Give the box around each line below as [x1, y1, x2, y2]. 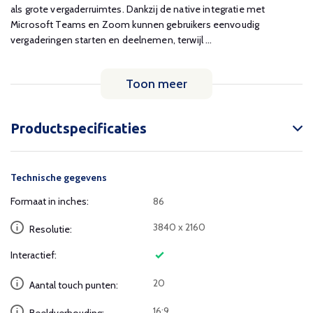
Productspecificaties [10, 120, 147, 136]
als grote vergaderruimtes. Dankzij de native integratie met [10, 3, 265, 15]
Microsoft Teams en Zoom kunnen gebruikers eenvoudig [10, 18, 260, 31]
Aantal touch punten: [27, 279, 118, 291]
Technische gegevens [10, 171, 107, 184]
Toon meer [126, 76, 187, 92]
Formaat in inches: [10, 195, 89, 208]
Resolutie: [27, 223, 72, 235]
